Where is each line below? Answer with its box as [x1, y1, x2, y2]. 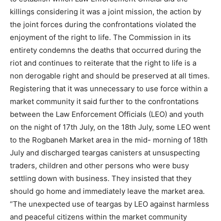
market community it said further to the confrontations [10, 97, 199, 107]
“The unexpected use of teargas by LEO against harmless [10, 199, 209, 209]
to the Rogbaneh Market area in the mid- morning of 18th [10, 135, 208, 145]
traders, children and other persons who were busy [10, 161, 189, 171]
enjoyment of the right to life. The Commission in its [10, 33, 191, 42]
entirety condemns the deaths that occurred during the [10, 45, 201, 55]
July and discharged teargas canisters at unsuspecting [10, 148, 200, 158]
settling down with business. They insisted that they [10, 174, 191, 184]
